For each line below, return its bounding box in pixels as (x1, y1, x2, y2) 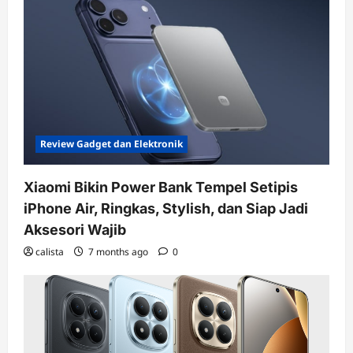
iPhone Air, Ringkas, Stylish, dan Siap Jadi (24, 199, 308, 217)
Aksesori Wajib (24, 221, 126, 238)
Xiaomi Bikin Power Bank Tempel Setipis (24, 178, 298, 195)
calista (35, 244, 64, 258)
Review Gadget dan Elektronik (40, 136, 183, 150)
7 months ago (86, 244, 150, 258)
